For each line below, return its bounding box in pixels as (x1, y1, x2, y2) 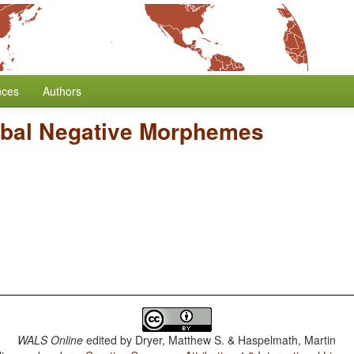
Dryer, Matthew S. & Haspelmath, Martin (135, 332, 337, 348)
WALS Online (17, 332, 84, 348)
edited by (83, 332, 136, 348)
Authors (43, 83, 81, 99)
